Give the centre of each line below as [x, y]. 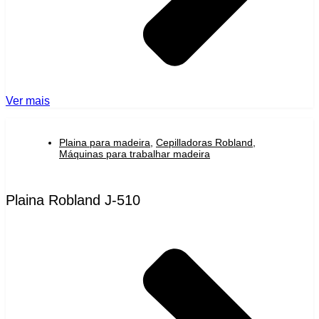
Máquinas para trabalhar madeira [135, 153]
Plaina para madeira [105, 142]
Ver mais [28, 100]
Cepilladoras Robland [204, 142]
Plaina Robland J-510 [73, 200]
